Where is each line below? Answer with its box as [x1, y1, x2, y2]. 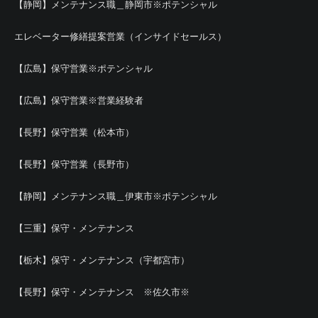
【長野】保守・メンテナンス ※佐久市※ [14, 287, 190, 297]
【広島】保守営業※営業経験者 [14, 95, 143, 106]
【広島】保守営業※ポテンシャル [14, 63, 153, 74]
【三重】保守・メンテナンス [14, 223, 134, 234]
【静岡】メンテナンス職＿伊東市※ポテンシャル [14, 191, 217, 202]
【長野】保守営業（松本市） [14, 127, 134, 138]
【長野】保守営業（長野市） [14, 159, 134, 170]
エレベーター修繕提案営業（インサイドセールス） [14, 31, 226, 42]
